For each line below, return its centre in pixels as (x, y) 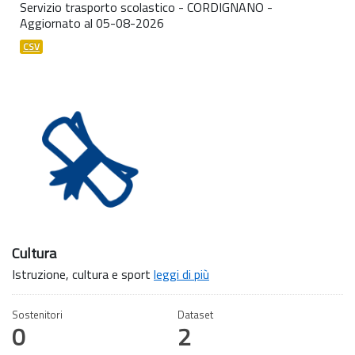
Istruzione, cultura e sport (83, 274)
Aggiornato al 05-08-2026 (92, 23)
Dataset (195, 314)
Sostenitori (37, 314)
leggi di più (181, 274)
